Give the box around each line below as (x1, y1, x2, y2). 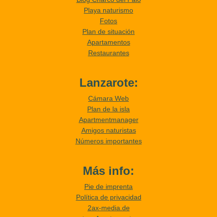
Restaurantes (88, 48, 129, 57)
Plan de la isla (87, 105, 130, 113)
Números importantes (75, 137, 142, 145)
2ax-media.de (87, 203, 130, 212)
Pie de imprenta (84, 182, 133, 190)
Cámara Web (88, 94, 129, 102)
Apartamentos (87, 38, 130, 46)
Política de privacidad (76, 193, 141, 201)
